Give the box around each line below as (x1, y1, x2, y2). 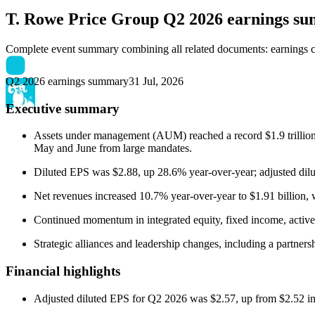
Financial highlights (6, 263, 120, 278)
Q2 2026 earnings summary (6, 75, 129, 87)
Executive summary (6, 101, 120, 116)
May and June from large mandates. (34, 142, 192, 155)
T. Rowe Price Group (6, 9, 159, 28)
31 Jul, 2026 (129, 75, 184, 87)
